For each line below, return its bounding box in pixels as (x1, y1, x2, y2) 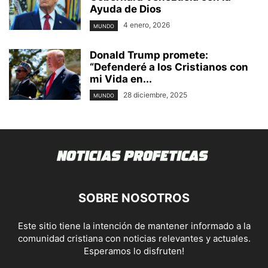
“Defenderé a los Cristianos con (90, 60, 248, 73)
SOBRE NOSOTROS (78, 190, 190, 205)
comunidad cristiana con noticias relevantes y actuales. (17, 232, 251, 244)
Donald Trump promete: (90, 48, 208, 61)
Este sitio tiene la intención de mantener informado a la (17, 220, 251, 232)
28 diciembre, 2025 (123, 90, 187, 99)
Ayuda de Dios (90, 3, 162, 16)
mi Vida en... (90, 72, 152, 85)
